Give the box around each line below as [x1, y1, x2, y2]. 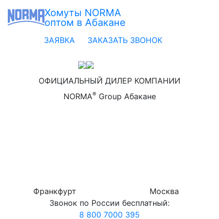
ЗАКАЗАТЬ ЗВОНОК [88, 35, 162, 45]
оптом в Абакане [44, 16, 126, 28]
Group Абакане [96, 91, 156, 101]
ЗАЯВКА [44, 35, 75, 45]
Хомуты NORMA [44, 6, 121, 19]
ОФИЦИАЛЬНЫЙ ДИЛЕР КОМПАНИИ [39, 76, 180, 86]
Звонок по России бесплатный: [49, 198, 170, 208]
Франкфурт [33, 186, 76, 196]
